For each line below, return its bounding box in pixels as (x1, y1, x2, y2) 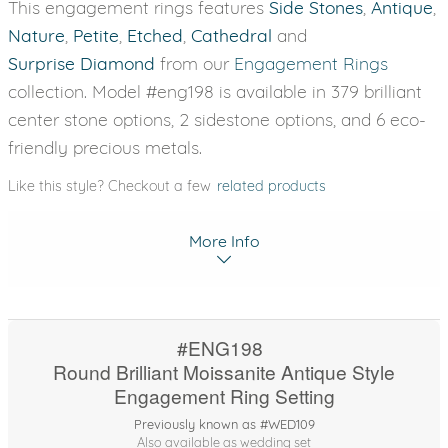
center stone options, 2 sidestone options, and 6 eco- (8, 108, 426, 130)
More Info (188, 231, 260, 251)
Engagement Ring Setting (113, 382, 335, 409)
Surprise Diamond (8, 52, 155, 74)
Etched (127, 24, 183, 46)
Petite (73, 24, 119, 46)
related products (217, 177, 326, 195)
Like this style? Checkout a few (8, 177, 215, 195)
